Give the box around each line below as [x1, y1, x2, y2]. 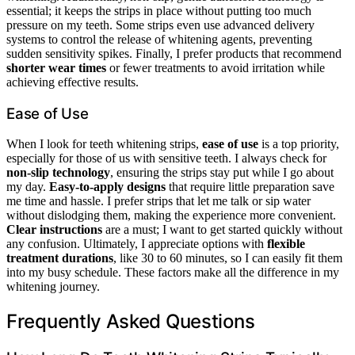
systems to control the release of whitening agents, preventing [6, 32, 312, 46]
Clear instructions [6, 223, 102, 237]
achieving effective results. [6, 74, 139, 89]
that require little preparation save [166, 180, 334, 194]
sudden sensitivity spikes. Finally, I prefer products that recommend [6, 46, 342, 60]
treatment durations [6, 251, 113, 265]
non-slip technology [6, 166, 110, 180]
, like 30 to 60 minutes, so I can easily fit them [113, 251, 342, 265]
